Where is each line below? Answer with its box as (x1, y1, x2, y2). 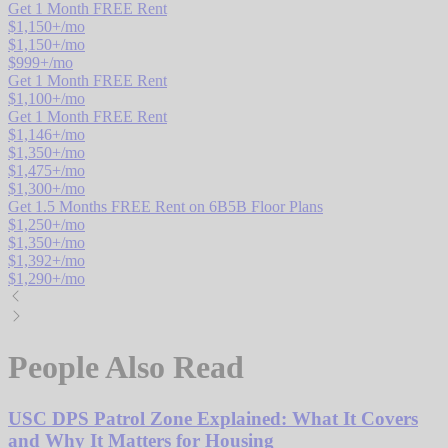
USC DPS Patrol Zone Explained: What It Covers (8, 407, 418, 429)
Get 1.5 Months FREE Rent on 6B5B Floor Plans (8, 197, 323, 215)
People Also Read (8, 349, 244, 386)
